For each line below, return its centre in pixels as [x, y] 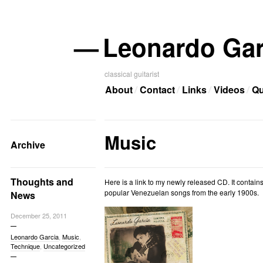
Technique [25, 246]
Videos [229, 90]
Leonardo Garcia [34, 237]
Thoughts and [42, 182]
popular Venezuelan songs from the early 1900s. [181, 192]
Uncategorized [64, 246]
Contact [157, 90]
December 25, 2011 [38, 215]
